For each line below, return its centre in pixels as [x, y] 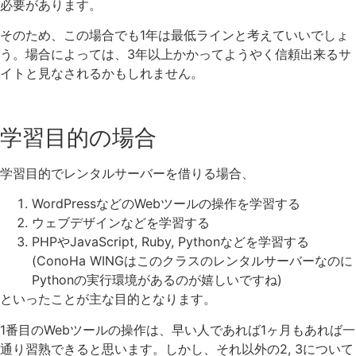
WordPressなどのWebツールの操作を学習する [166, 204]
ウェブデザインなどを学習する [121, 223]
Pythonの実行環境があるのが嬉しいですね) [157, 280]
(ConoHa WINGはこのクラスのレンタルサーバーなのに [192, 261]
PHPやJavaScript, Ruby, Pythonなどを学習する [170, 242]
